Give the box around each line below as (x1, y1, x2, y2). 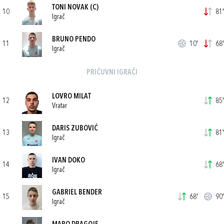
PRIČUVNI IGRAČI (86, 69, 137, 76)
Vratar (52, 102, 67, 110)
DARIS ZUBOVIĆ (52, 124, 98, 132)
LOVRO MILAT (52, 92, 91, 100)
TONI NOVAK (52, 3, 88, 11)
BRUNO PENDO (52, 35, 95, 43)
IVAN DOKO (52, 156, 85, 164)
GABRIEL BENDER (52, 188, 102, 196)
